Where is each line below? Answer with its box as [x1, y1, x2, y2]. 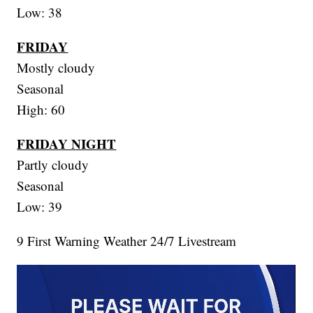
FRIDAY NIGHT [17, 133, 117, 153]
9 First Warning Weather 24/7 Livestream [17, 231, 237, 249]
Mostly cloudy [17, 58, 96, 76]
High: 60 [17, 100, 66, 118]
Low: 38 [17, 3, 63, 21]
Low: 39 [17, 197, 63, 215]
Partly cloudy [17, 155, 89, 173]
